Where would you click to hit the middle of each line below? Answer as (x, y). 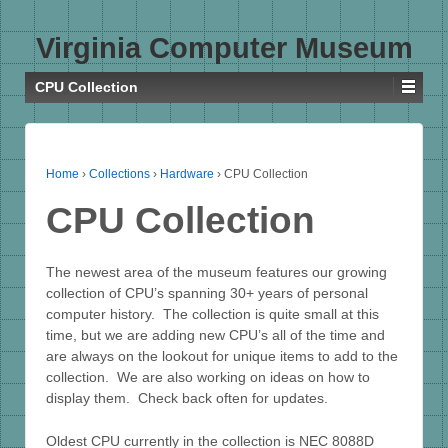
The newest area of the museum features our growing (216, 271)
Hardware (187, 174)
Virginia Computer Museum (224, 48)
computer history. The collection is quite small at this (212, 313)
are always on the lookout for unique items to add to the (222, 355)
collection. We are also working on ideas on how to (208, 376)
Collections (119, 174)
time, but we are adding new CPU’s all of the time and (215, 334)
